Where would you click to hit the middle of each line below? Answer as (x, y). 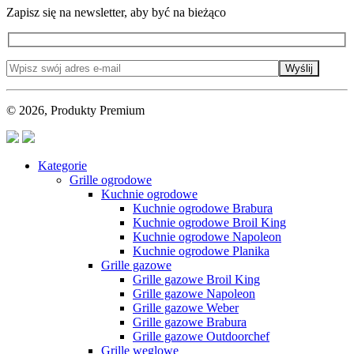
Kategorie (62, 166)
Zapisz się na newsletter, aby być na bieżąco (116, 12)
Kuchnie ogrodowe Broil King (209, 223)
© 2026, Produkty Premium (75, 111)
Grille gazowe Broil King (196, 280)
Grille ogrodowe (111, 180)
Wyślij (299, 69)
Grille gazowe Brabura (190, 322)
